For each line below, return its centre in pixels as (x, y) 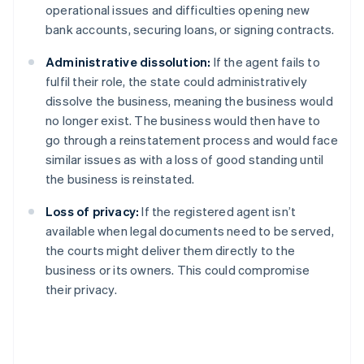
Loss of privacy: (93, 212)
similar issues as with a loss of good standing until (185, 160)
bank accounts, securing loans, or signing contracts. (190, 30)
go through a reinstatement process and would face (192, 140)
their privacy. (81, 290)
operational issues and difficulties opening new (178, 10)
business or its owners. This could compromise (178, 270)
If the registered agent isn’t (218, 212)
